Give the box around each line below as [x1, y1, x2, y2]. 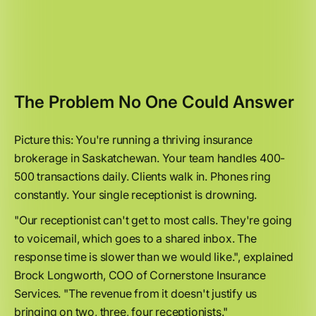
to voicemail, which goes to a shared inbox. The [14, 231, 257, 245]
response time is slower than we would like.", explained [14, 250, 293, 264]
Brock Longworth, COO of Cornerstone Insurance [14, 268, 266, 282]
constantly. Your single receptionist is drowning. [14, 188, 257, 202]
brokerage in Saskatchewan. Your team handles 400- [14, 151, 286, 165]
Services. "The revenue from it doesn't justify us [14, 286, 257, 300]
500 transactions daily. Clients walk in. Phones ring [14, 169, 271, 183]
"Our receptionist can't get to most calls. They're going [14, 213, 292, 227]
